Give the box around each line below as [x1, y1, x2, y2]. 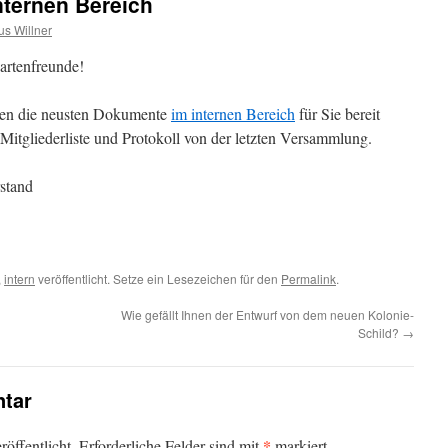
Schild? [358, 324, 402, 341]
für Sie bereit [295, 103, 380, 124]
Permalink [281, 270, 336, 287]
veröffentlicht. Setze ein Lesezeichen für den [35, 270, 281, 287]
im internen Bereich [171, 103, 295, 124]
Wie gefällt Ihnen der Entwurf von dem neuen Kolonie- [121, 306, 414, 323]
